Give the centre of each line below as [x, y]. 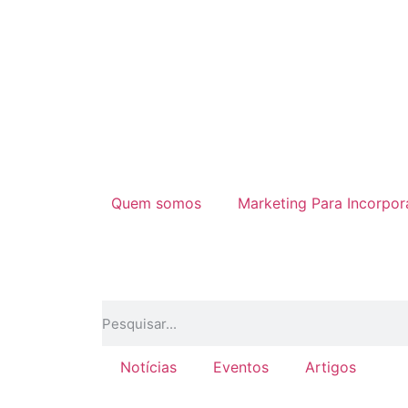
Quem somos [156, 204]
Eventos [241, 367]
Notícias [148, 367]
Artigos [331, 367]
